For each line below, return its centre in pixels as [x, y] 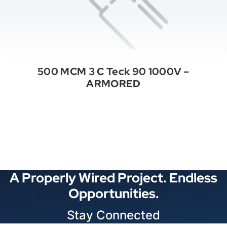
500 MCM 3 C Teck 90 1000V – [113, 71]
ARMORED [113, 83]
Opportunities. [113, 194]
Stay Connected [113, 215]
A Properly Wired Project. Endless [113, 178]
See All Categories [106, 117]
